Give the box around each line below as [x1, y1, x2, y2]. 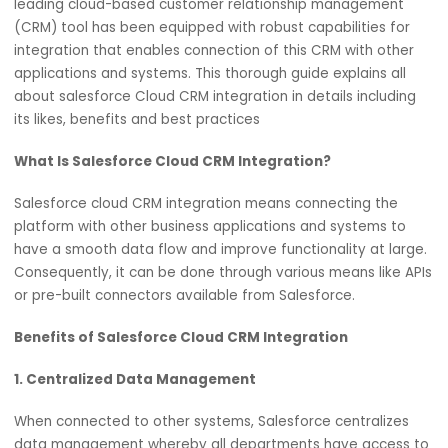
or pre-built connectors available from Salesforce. [15, 417, 399, 439]
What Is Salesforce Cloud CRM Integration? [15, 268, 371, 290]
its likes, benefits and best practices [15, 222, 293, 244]
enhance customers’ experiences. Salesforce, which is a [15, 68, 433, 91]
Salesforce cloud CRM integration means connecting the [15, 315, 442, 337]
